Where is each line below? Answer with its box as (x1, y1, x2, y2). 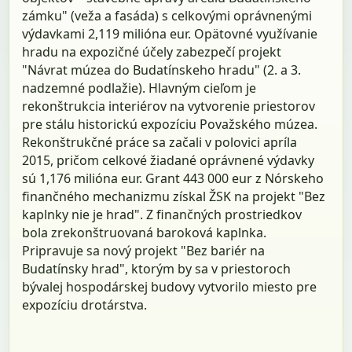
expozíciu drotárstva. (22, 295, 148, 313)
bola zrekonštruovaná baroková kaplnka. (22, 223, 267, 241)
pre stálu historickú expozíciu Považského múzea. (22, 115, 318, 133)
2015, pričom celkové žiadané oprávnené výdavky (22, 151, 315, 169)
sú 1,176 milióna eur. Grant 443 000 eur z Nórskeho (22, 169, 324, 187)
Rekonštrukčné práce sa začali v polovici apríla (22, 133, 298, 151)
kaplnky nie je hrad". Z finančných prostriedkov (22, 205, 302, 223)
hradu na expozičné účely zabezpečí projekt (22, 42, 282, 60)
